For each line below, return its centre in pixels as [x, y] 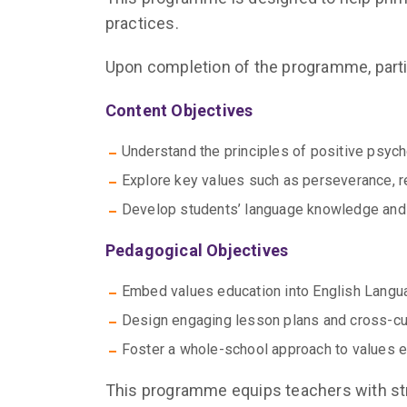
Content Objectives [179, 110]
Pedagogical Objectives [197, 250]
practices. [142, 23]
